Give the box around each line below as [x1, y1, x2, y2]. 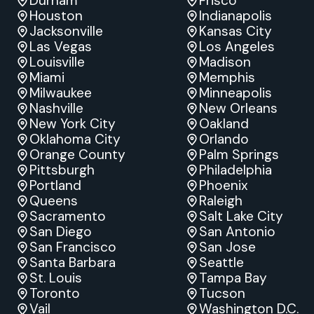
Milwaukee [29, 83, 93, 102]
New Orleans [199, 99, 278, 117]
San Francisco [29, 238, 117, 256]
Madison [199, 53, 252, 71]
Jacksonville [29, 22, 104, 40]
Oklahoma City [29, 130, 121, 148]
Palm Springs [199, 145, 280, 163]
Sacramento [29, 207, 107, 225]
